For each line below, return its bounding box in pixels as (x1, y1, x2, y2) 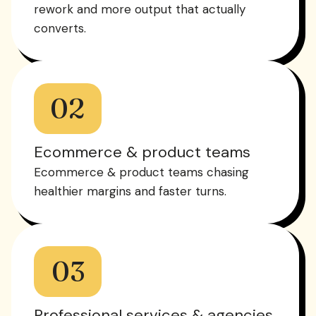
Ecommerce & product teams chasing (34, 164, 249, 180)
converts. (34, 20, 86, 36)
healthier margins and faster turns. (34, 183, 226, 199)
